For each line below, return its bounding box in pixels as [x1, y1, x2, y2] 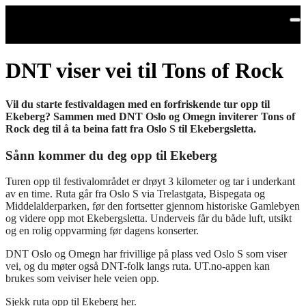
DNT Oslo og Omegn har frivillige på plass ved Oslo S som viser [5, 248, 287, 260]
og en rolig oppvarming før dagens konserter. [5, 225, 199, 237]
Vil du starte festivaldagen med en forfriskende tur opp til [5, 98, 270, 110]
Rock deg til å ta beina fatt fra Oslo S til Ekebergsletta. [5, 122, 256, 135]
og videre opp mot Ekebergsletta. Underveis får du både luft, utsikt [5, 212, 292, 225]
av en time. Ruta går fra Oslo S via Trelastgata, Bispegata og [5, 188, 265, 200]
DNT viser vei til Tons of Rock [5, 58, 283, 83]
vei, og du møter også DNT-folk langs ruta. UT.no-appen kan [5, 260, 270, 273]
